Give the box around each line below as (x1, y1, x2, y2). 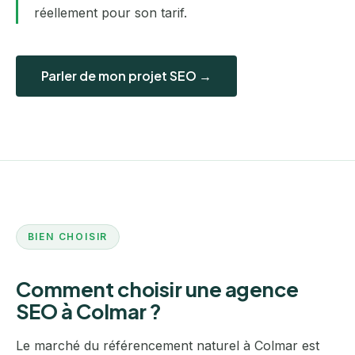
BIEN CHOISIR (27, 231, 109, 243)
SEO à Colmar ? (16, 297, 162, 324)
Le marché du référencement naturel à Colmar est (16, 337, 319, 353)
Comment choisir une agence (16, 275, 299, 302)
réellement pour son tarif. (34, 4, 187, 21)
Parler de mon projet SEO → (41, 67, 212, 85)
